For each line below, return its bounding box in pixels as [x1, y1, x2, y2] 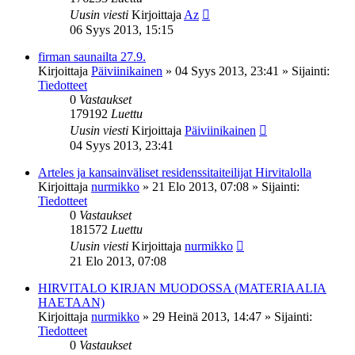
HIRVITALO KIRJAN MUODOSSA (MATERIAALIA [38, 281, 326, 295]
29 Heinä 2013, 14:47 [152, 309, 261, 323]
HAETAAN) [38, 295, 105, 309]
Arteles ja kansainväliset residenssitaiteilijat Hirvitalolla [38, 165, 311, 179]
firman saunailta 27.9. [38, 49, 146, 63]
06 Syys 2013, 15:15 [70, 22, 174, 36]
